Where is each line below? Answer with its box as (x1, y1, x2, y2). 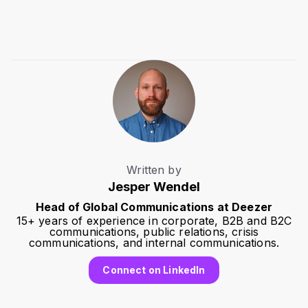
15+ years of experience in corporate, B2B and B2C (16, 214, 292, 228)
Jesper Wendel (108, 179, 200, 195)
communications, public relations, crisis (49, 225, 259, 239)
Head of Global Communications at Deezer (35, 200, 273, 214)
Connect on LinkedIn (102, 264, 206, 276)
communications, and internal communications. (28, 236, 280, 250)
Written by (126, 163, 181, 177)
